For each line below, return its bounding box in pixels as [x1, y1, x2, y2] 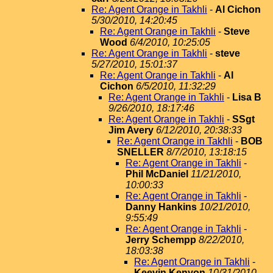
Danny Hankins [126, 202, 197, 212]
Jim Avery [108, 125, 154, 135]
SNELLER [117, 147, 164, 157]
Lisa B [232, 92, 261, 102]
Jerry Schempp [126, 235, 196, 245]
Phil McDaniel [126, 169, 188, 179]
